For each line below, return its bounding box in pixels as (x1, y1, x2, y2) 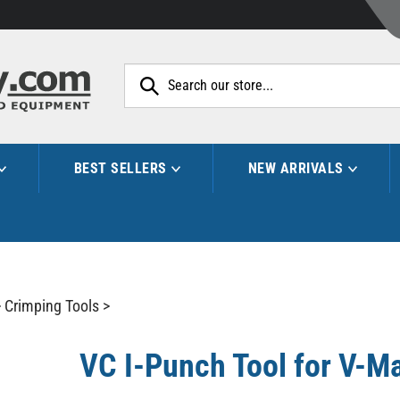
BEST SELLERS (73, 159, 167, 177)
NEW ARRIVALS (247, 159, 344, 177)
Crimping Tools (4, 296, 99, 315)
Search (333, 62, 378, 82)
